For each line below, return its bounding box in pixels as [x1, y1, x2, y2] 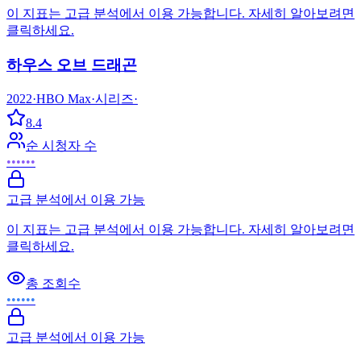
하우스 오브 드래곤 [6, 56, 137, 73]
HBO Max [36, 91, 91, 106]
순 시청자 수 [26, 138, 97, 152]
